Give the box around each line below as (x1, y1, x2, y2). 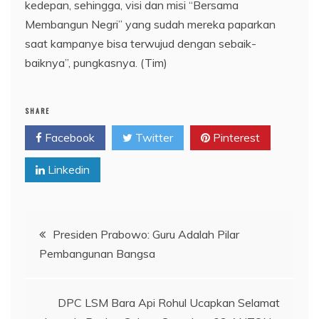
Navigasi (24, 212, 94, 246)
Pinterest (210, 130, 260, 145)
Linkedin (45, 162, 90, 177)
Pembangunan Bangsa (39, 246, 155, 261)
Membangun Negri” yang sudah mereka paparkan (25, 17, 276, 31)
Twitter (132, 130, 173, 145)
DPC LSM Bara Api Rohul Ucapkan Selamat (58, 296, 280, 310)
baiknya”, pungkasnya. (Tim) (25, 56, 167, 70)
